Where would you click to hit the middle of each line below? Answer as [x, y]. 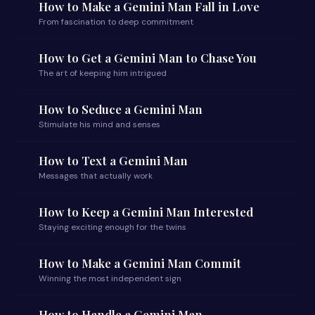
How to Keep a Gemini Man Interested [146, 212]
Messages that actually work [96, 176]
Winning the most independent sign [110, 278]
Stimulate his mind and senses [99, 124]
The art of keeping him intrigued [103, 73]
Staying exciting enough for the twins [112, 227]
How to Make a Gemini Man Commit [140, 263]
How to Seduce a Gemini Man [121, 109]
